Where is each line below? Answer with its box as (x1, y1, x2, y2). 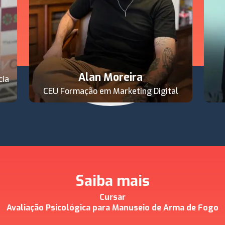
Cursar (99, 192, 126, 202)
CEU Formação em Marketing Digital (43, 86, 178, 96)
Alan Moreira (78, 70, 143, 84)
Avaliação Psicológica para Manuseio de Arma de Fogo (7, 202, 218, 213)
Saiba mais (75, 171, 150, 190)
